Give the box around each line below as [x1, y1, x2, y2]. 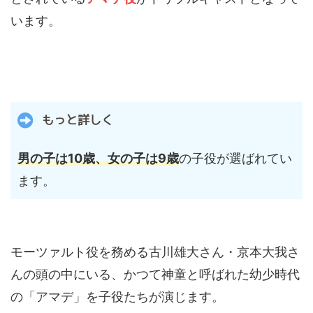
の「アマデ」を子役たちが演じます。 [10, 289, 224, 305]
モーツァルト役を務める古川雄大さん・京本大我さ [10, 245, 300, 260]
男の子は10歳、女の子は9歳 [17, 151, 179, 166]
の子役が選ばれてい [179, 151, 292, 166]
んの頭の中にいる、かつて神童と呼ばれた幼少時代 [10, 267, 300, 282]
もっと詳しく [42, 114, 113, 126]
